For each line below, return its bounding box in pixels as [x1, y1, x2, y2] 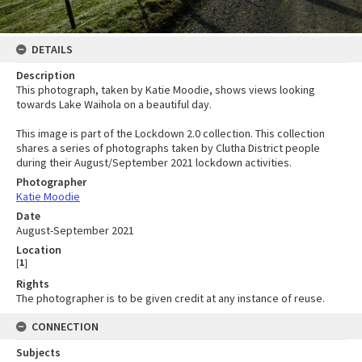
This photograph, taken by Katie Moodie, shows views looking [16, 82, 315, 97]
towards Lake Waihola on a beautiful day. [16, 97, 212, 112]
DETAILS [32, 42, 73, 57]
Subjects [16, 345, 61, 360]
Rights [16, 276, 49, 291]
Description [16, 68, 75, 82]
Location [16, 242, 61, 257]
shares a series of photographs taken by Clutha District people [16, 141, 320, 155]
